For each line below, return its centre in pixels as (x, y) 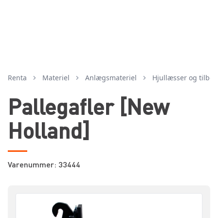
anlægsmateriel (113, 78)
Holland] (49, 130)
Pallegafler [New (89, 106)
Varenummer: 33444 (44, 164)
